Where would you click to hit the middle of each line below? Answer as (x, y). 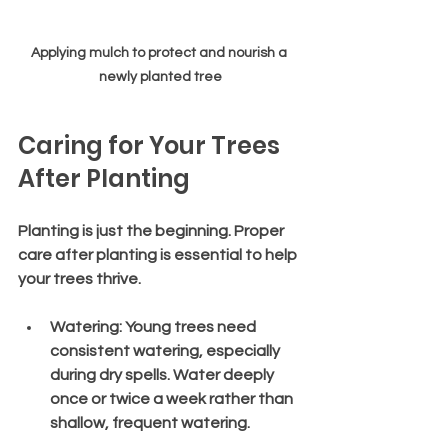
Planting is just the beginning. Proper (152, 230)
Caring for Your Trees (151, 145)
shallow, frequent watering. (150, 422)
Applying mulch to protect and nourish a (160, 52)
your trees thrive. (79, 278)
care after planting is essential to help (159, 254)
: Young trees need (189, 326)
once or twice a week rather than (173, 398)
